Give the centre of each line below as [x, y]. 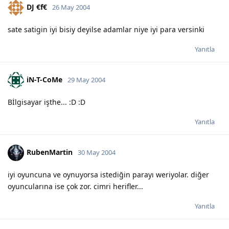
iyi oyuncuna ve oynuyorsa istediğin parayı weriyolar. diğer [108, 174]
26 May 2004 [71, 7]
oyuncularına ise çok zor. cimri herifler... [75, 186]
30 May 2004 [97, 152]
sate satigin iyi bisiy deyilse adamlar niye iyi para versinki [106, 29]
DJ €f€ [37, 7]
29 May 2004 [86, 79]
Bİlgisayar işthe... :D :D [47, 102]
